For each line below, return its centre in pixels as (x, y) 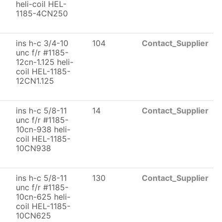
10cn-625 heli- (43, 197)
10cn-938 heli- (43, 129)
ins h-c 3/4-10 (42, 43)
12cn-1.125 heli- (45, 62)
